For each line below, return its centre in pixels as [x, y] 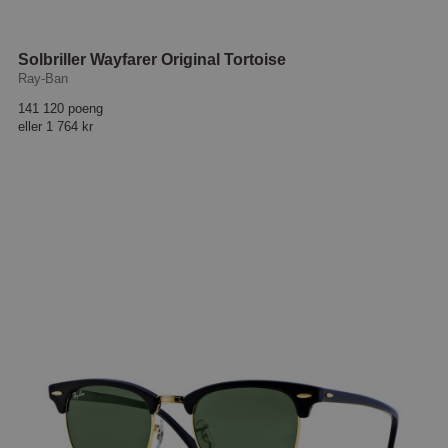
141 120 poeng [61, 109]
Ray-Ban [43, 79]
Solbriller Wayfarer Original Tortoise [152, 60]
